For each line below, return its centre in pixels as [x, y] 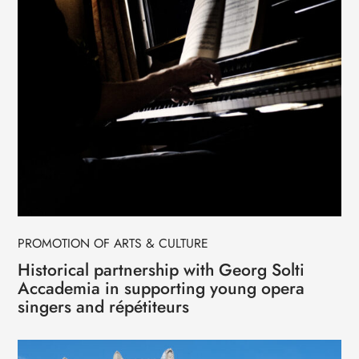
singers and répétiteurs [104, 307]
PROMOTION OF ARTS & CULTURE [113, 244]
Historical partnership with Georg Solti [161, 270]
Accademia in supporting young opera [161, 288]
